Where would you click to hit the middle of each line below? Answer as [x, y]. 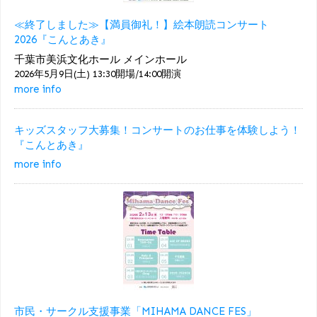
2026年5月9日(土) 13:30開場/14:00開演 [98, 74]
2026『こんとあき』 [63, 40]
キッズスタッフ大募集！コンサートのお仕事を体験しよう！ [157, 130]
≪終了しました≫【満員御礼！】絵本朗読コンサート [142, 25]
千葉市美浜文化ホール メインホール [100, 59]
